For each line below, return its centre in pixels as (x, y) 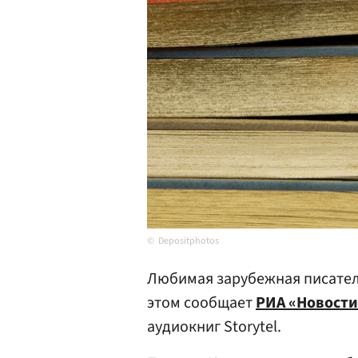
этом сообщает (201, 303)
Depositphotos (189, 241)
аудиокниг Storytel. (214, 327)
